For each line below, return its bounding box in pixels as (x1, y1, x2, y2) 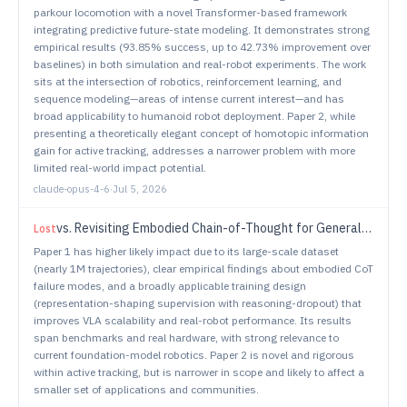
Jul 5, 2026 (113, 183, 167, 195)
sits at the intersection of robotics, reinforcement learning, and (34, 74, 342, 88)
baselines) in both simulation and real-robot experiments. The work (34, 57, 366, 71)
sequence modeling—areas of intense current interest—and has (34, 92, 344, 105)
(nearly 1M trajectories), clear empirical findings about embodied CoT (34, 262, 373, 275)
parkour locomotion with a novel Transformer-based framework (34, 5, 347, 19)
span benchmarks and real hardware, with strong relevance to (34, 331, 339, 344)
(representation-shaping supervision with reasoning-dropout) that (34, 296, 362, 310)
